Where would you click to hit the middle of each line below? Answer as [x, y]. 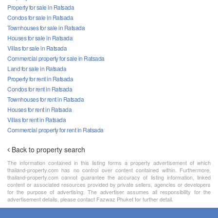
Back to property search [48, 150]
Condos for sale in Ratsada [40, 18]
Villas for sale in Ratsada [37, 48]
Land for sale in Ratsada [37, 69]
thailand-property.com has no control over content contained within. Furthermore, [109, 170]
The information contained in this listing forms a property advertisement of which [109, 163]
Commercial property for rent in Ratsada [55, 130]
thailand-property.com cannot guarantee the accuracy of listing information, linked [109, 177]
